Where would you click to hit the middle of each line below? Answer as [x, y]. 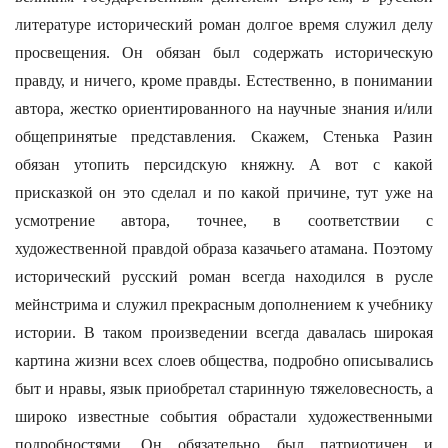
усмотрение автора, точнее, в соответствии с [224, 220]
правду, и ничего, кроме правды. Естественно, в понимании [224, 80]
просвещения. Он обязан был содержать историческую [224, 52]
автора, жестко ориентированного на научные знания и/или [224, 108]
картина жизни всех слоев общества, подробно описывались [224, 360]
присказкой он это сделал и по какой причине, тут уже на [224, 192]
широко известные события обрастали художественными [224, 416]
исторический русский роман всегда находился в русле [224, 276]
